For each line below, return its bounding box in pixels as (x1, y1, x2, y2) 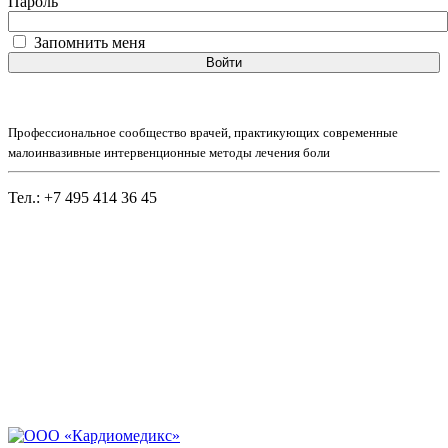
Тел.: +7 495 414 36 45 (8, 188, 157, 206)
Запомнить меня (34, 33, 145, 51)
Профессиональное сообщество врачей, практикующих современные (8, 124, 398, 140)
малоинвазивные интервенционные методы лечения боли (8, 144, 330, 160)
